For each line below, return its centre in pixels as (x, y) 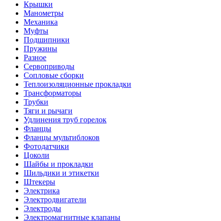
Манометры (44, 13)
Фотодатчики (46, 146)
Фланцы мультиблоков (62, 137)
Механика (41, 22)
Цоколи (37, 155)
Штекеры (39, 182)
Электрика (42, 191)
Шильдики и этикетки (61, 173)
